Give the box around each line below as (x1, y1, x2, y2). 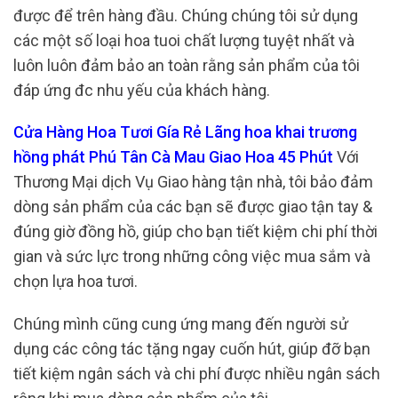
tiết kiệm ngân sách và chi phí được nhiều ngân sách (13, 363, 380, 383)
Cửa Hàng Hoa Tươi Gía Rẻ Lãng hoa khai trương (13, 123, 357, 142)
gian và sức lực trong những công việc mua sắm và (13, 247, 370, 267)
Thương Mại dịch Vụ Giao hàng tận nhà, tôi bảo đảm (13, 172, 373, 192)
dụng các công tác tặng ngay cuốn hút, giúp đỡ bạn (13, 338, 370, 358)
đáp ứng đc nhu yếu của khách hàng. (13, 80, 274, 99)
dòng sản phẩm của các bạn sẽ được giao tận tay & (13, 197, 372, 217)
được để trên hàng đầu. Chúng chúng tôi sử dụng (13, 5, 358, 25)
